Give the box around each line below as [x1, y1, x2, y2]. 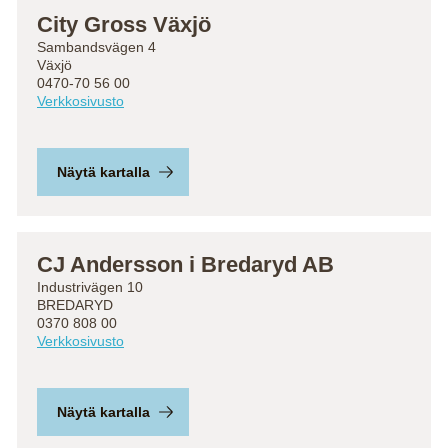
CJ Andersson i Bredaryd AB [37, 252, 334, 277]
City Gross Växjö [37, 12, 211, 37]
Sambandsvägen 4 [37, 39, 156, 55]
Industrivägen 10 [37, 279, 143, 295]
